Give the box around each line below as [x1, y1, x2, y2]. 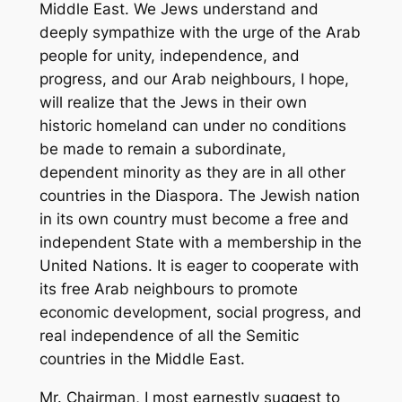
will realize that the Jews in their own [39, 92, 307, 111]
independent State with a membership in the [39, 232, 362, 251]
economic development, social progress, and [39, 302, 362, 321]
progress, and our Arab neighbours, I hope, [39, 69, 349, 88]
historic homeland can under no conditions [39, 116, 346, 135]
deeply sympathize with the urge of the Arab [39, 22, 361, 41]
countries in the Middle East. [39, 349, 245, 368]
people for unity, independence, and [39, 46, 300, 65]
